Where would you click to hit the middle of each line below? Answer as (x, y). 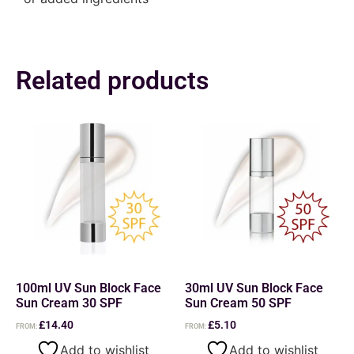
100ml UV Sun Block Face (88, 288)
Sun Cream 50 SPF (238, 303)
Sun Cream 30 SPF (69, 303)
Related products (112, 80)
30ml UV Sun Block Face (254, 288)
